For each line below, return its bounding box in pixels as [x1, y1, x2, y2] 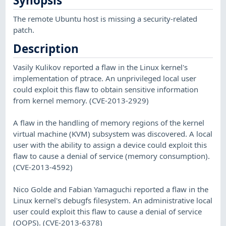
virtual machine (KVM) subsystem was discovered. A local [13, 128, 213, 139]
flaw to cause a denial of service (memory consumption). [13, 150, 210, 161]
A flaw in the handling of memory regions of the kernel [13, 117, 205, 128]
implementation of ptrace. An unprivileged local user [13, 73, 197, 83]
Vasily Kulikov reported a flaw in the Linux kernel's [13, 62, 188, 72]
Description [13, 41, 79, 57]
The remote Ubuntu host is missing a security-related [13, 13, 198, 24]
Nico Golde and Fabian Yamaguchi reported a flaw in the [13, 184, 209, 194]
